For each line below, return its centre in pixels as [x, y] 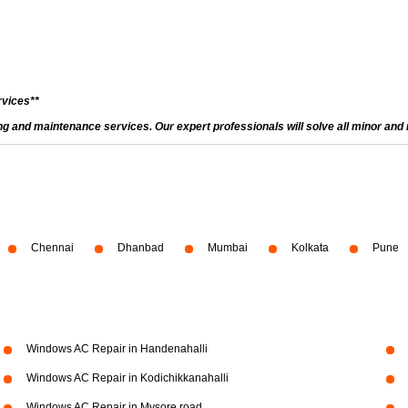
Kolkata [310, 248]
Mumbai [228, 248]
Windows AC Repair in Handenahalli [117, 349]
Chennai [52, 248]
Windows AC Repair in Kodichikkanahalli [127, 378]
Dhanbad [141, 248]
